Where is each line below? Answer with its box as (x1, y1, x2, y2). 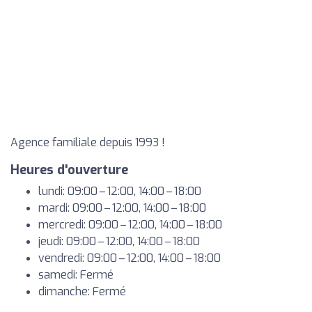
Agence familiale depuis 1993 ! (10, 135, 165, 150)
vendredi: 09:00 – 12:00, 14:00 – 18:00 (38, 251, 221, 265)
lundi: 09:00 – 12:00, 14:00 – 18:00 (38, 184, 201, 198)
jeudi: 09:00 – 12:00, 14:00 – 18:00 (38, 234, 200, 249)
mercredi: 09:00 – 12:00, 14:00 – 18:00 (38, 217, 222, 232)
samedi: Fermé (38, 267, 114, 282)
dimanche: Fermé (38, 284, 126, 299)
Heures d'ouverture (10, 162, 128, 178)
